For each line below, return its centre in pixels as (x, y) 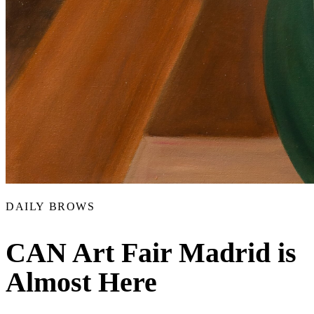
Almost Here (81, 282)
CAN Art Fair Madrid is (151, 253)
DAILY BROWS (50, 206)
